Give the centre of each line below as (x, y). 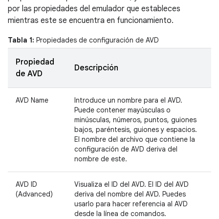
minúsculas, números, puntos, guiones (135, 120)
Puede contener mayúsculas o (122, 110)
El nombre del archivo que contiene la (135, 139)
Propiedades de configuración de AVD (97, 40)
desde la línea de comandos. (120, 213)
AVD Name (32, 100)
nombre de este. (101, 159)
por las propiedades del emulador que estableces (94, 9)
